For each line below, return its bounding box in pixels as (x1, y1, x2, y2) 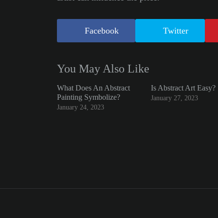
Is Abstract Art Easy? (150, 83, 216, 92)
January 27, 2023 (150, 94, 198, 102)
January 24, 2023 (57, 103, 104, 111)
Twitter (163, 26, 189, 36)
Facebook (85, 26, 119, 36)
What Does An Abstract (57, 83, 130, 92)
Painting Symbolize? (57, 92, 120, 101)
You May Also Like (57, 62, 149, 75)
